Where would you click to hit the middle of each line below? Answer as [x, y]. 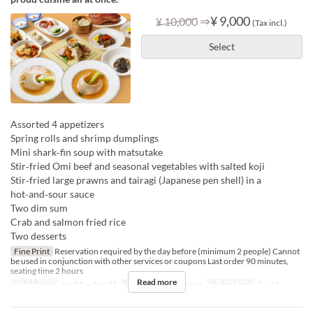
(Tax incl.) [270, 22]
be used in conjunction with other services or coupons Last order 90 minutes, [150, 261]
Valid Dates [34, 284]
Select [221, 46]
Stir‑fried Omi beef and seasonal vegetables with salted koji [138, 166]
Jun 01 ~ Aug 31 [87, 284]
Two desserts [38, 235]
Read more [156, 282]
